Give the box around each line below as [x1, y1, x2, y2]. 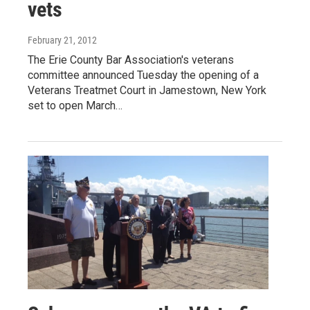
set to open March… [28, 98, 122, 112]
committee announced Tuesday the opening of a [28, 68, 259, 82]
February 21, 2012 [28, 34, 97, 46]
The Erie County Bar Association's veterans [28, 53, 234, 66]
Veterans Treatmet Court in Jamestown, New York [28, 83, 266, 97]
